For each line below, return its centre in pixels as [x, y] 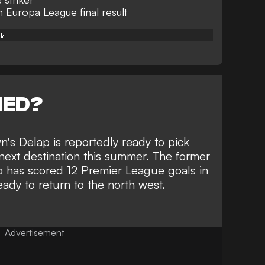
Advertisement [34, 233]
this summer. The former [145, 156]
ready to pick [156, 142]
